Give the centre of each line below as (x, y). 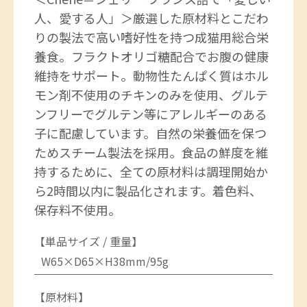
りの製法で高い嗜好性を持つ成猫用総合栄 (151, 37)
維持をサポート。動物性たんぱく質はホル (151, 75)
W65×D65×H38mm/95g (105, 261)
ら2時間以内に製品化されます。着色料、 (148, 190)
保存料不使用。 (77, 209)
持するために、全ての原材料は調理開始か (151, 171)
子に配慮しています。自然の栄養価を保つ (150, 133)
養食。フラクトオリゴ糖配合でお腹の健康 (151, 56)
